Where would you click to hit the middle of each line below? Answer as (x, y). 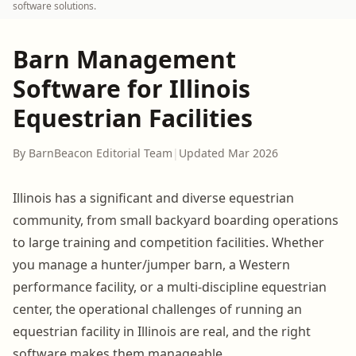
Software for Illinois (132, 88)
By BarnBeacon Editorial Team (93, 153)
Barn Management (124, 59)
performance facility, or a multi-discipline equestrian (170, 286)
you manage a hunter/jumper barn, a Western (151, 264)
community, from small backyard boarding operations (176, 220)
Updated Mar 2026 (228, 153)
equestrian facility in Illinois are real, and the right (162, 331)
